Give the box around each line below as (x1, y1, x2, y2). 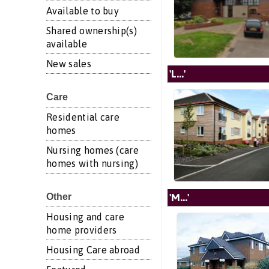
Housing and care (46, 211, 125, 222)
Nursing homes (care (46, 145, 139, 156)
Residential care (46, 112, 120, 122)
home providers (46, 225, 117, 235)
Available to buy (46, 5, 119, 16)
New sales (46, 58, 91, 69)
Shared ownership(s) (46, 25, 138, 36)
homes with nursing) (46, 158, 139, 169)
